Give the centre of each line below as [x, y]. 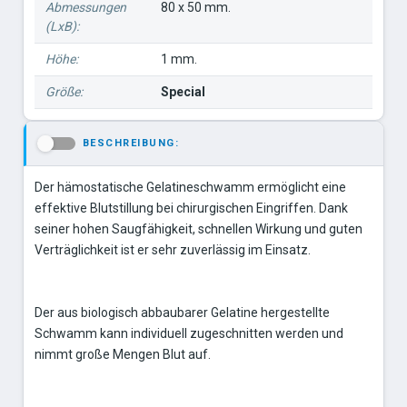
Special [183, 91]
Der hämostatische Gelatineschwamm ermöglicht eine [190, 187]
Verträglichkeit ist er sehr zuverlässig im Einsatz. [172, 249]
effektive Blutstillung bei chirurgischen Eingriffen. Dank [191, 208]
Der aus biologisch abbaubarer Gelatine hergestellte [182, 312]
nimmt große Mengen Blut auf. [122, 354]
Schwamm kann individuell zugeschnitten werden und [189, 333]
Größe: [64, 91]
